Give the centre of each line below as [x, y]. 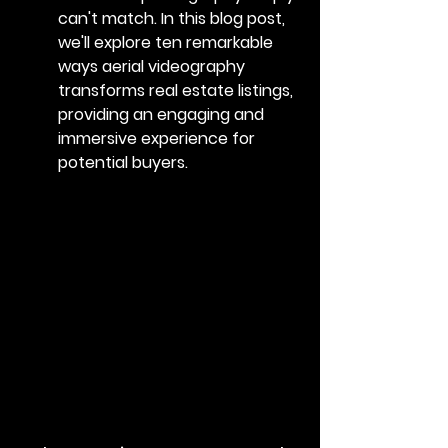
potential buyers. [123, 163]
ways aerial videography [153, 67]
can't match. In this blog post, [173, 19]
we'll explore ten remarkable [167, 43]
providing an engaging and [163, 115]
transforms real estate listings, [177, 91]
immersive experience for [158, 139]
